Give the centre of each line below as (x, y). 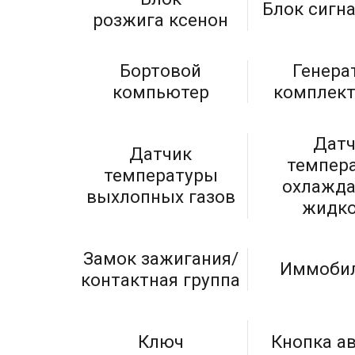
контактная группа (161, 279)
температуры (160, 176)
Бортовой (161, 71)
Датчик (161, 154)
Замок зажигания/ (160, 258)
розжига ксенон (161, 19)
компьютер (160, 92)
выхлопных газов (160, 197)
